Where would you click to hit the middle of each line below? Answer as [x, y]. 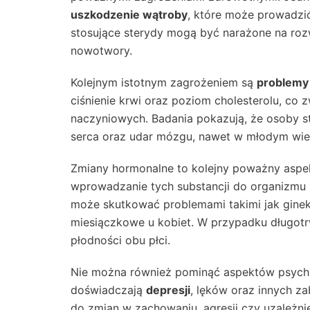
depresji [168, 290]
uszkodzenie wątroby [129, 15]
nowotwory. [101, 51]
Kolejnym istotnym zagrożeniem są [164, 83]
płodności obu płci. [120, 240]
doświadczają [108, 290]
